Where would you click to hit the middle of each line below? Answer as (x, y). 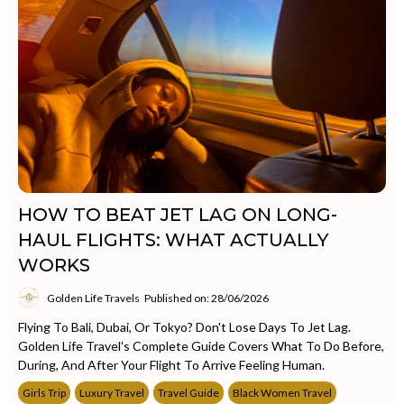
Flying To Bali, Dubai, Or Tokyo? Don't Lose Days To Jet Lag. (184, 327)
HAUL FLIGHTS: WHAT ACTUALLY (173, 240)
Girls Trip (44, 393)
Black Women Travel (282, 393)
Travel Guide (188, 393)
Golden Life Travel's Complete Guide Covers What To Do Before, (201, 346)
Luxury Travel (112, 393)
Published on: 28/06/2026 (207, 298)
